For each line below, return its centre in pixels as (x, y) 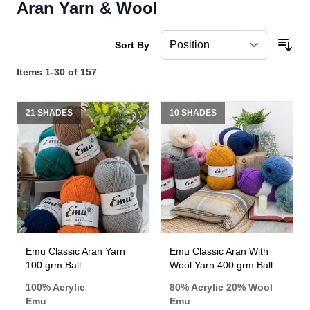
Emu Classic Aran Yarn (75, 252)
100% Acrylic (55, 288)
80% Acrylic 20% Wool (221, 288)
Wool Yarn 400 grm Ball (221, 265)
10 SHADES (193, 113)
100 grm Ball (53, 265)
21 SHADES (49, 113)
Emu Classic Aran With (219, 252)
